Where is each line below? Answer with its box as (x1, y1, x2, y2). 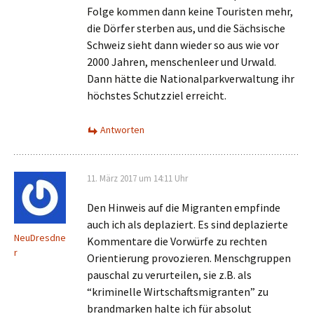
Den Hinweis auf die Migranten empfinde (87, 200, 280, 214)
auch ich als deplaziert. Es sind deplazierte (87, 217, 288, 231)
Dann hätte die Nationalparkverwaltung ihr (87, 71, 294, 86)
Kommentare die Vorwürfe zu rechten (87, 234, 267, 248)
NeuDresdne (14, 231, 66, 244)
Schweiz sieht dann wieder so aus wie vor (87, 38, 279, 52)
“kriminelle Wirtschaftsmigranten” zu (87, 285, 268, 299)
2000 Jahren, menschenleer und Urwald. (87, 55, 276, 69)
